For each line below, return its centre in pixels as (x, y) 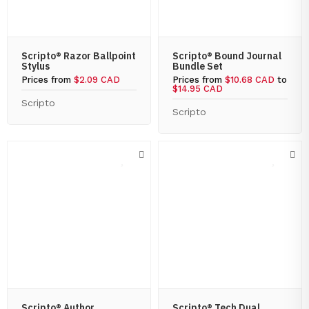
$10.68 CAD (250, 80)
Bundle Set (198, 66)
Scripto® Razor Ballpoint (79, 56)
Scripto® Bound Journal (227, 56)
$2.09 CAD (97, 80)
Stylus (36, 66)
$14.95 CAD (198, 89)
